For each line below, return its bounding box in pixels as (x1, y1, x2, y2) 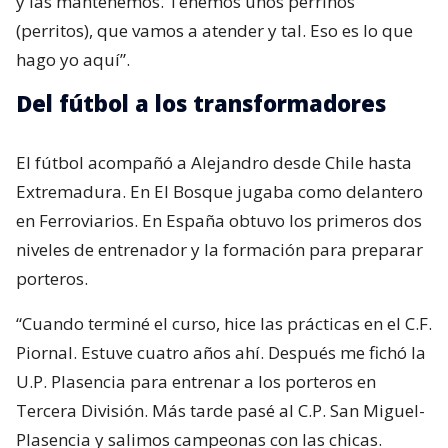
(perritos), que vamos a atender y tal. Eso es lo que (16, 19, 413, 43)
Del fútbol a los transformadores (16, 88, 386, 119)
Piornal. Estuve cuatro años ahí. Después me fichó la (16, 341, 426, 365)
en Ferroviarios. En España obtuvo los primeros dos (16, 209, 422, 233)
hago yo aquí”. (16, 48, 130, 72)
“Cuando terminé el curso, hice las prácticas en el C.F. (16, 312, 432, 336)
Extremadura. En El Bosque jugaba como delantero (16, 180, 423, 204)
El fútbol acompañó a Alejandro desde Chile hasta (16, 151, 412, 175)
